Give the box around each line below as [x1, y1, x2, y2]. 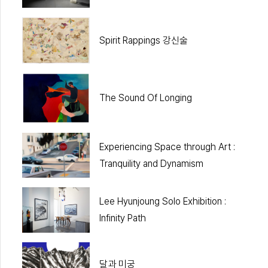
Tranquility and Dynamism [99, 157, 203, 169]
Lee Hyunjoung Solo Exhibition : [99, 195, 226, 207]
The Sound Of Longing [99, 92, 192, 104]
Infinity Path [99, 212, 146, 224]
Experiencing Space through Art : [99, 141, 235, 153]
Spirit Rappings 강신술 [99, 34, 188, 46]
